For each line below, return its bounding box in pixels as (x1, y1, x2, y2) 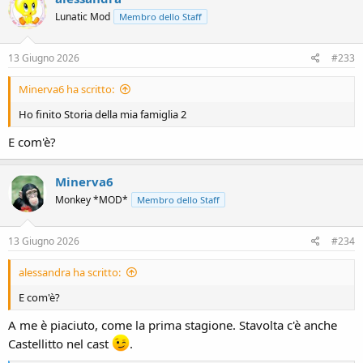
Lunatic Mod (55, 9, 110, 23)
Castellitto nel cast (8, 335, 112, 352)
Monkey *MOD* (55, 192, 128, 207)
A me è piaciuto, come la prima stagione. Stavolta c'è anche (8, 316, 337, 333)
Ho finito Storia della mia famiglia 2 (19, 107, 186, 122)
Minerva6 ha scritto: (19, 82, 114, 96)
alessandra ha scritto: (19, 265, 121, 280)
